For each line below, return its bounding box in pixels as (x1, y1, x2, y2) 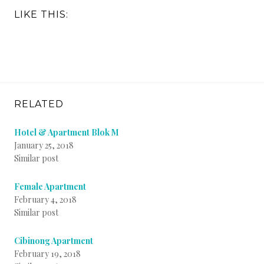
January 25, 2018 (14, 139, 74, 151)
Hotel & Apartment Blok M (14, 126, 119, 138)
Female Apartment (14, 180, 86, 192)
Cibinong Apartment (14, 235, 93, 246)
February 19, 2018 (14, 247, 81, 259)
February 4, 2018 (14, 193, 77, 205)
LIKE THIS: (14, 8, 68, 20)
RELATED (14, 98, 64, 110)
